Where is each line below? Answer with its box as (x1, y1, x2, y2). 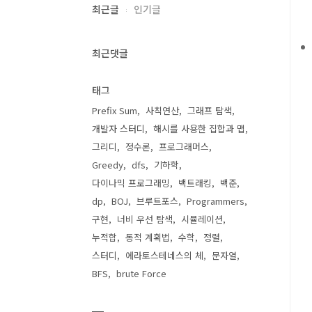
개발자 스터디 (92, 122, 145, 135)
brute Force (116, 267, 166, 280)
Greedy (92, 158, 123, 171)
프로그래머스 (159, 140, 209, 153)
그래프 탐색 (187, 104, 232, 117)
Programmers (187, 194, 244, 208)
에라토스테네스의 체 (125, 249, 203, 262)
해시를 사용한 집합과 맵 (153, 122, 245, 135)
